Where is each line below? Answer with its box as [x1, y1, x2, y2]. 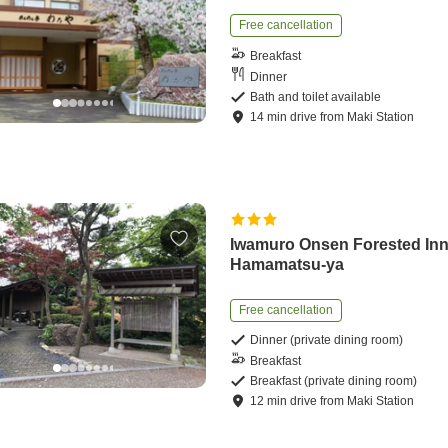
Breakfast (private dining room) [250, 374, 418, 389]
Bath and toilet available [250, 90, 382, 105]
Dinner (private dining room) [250, 333, 404, 348]
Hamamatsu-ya [230, 256, 345, 274]
